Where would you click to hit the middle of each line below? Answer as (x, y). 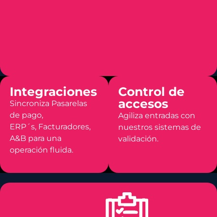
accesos (143, 103)
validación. (138, 139)
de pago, (26, 115)
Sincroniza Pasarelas (48, 103)
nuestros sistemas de (160, 127)
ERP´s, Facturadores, (50, 126)
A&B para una (36, 138)
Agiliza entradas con (157, 115)
